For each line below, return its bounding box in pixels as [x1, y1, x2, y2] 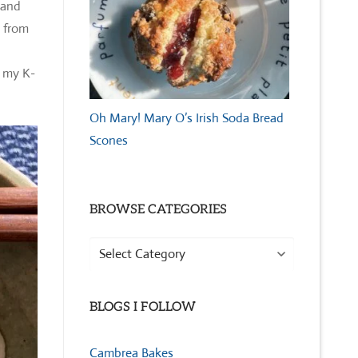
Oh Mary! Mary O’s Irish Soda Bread [89, 109, 284, 126]
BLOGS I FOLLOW [89, 299, 196, 315]
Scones [89, 131, 128, 149]
